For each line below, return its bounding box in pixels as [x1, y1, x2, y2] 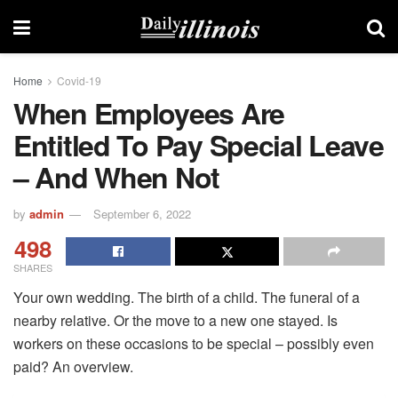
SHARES [13, 259, 52, 275]
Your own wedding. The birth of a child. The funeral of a [13, 286, 360, 307]
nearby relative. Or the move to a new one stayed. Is [13, 309, 338, 330]
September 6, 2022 [93, 204, 191, 222]
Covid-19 [57, 73, 101, 88]
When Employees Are [13, 92, 284, 133]
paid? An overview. [13, 355, 133, 377]
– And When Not [13, 156, 220, 197]
